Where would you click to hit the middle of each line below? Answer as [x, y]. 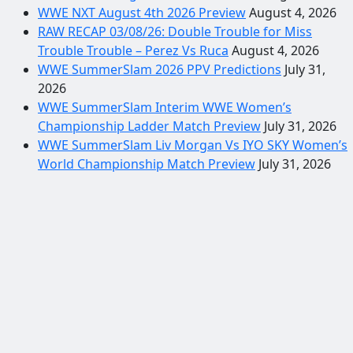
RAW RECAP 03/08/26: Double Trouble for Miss [175, 32]
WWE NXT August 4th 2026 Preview [142, 13]
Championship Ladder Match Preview [149, 126]
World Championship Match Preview [147, 164]
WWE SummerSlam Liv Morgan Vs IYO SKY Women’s [193, 145]
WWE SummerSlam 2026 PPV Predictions [160, 69]
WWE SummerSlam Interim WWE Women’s [165, 107]
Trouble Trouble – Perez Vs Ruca [133, 50]
